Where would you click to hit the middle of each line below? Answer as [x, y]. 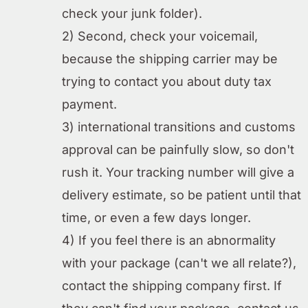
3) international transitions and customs [179, 126]
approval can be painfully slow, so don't [178, 149]
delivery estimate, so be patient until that [181, 195]
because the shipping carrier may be [170, 58]
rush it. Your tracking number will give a [178, 172]
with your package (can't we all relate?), [179, 263]
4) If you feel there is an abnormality [169, 240]
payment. [89, 104]
